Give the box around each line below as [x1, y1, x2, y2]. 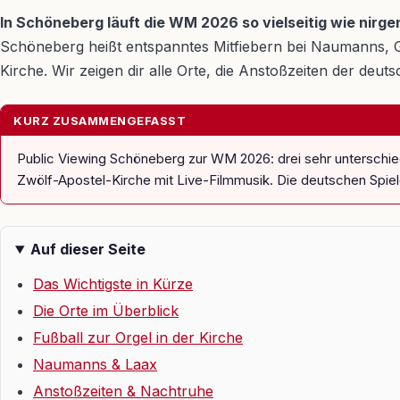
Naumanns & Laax [33, 355, 157, 373]
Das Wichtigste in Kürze [33, 275, 193, 293]
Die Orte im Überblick [33, 302, 179, 320]
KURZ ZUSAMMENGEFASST [13, 113, 186, 128]
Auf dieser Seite [29, 240, 146, 258]
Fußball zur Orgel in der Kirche [33, 329, 243, 346]
